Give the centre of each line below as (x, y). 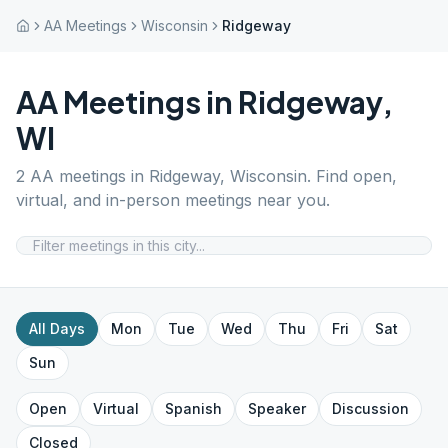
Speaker (277, 408)
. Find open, (352, 176)
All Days (57, 328)
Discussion (370, 408)
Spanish (193, 408)
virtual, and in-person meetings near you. (173, 200)
